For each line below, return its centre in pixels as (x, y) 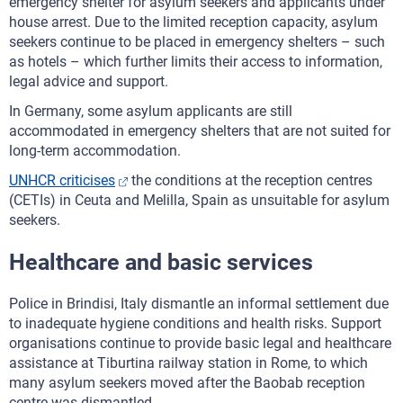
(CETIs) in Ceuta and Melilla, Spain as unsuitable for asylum (199, 200)
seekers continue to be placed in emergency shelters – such (197, 42)
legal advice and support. (89, 81)
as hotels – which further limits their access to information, (196, 62)
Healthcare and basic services (161, 262)
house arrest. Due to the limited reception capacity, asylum (193, 22)
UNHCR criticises (62, 180)
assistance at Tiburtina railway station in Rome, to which (188, 363)
